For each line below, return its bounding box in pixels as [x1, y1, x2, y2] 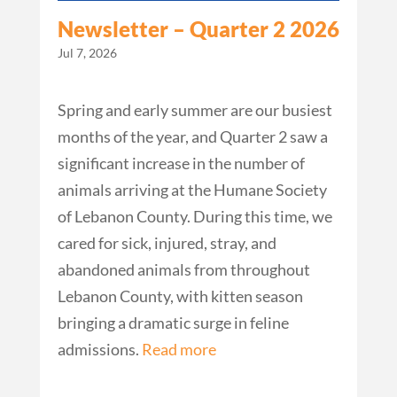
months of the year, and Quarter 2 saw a [57, 126, 328, 146]
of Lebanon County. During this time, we [57, 206, 332, 226]
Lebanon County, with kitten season [57, 285, 303, 306]
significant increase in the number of [57, 152, 305, 173]
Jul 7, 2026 [57, 44, 117, 60]
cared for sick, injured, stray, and [57, 232, 276, 253]
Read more [141, 339, 216, 359]
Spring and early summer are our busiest [57, 99, 332, 120]
